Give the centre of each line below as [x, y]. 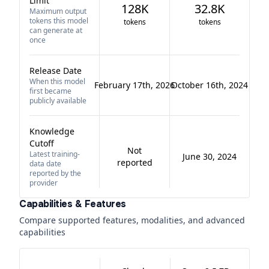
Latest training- [55, 154]
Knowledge [52, 131]
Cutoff [42, 143]
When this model [57, 81]
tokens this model [59, 21]
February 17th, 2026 [134, 85]
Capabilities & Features [73, 204]
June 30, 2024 [210, 156]
